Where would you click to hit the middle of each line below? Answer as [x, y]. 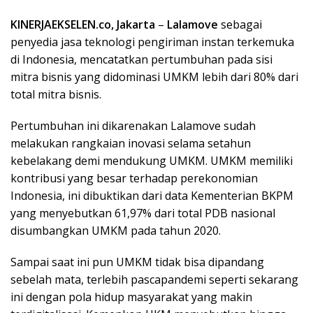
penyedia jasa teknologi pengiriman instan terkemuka [152, 42]
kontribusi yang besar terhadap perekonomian [134, 179]
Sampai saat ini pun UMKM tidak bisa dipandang [137, 262]
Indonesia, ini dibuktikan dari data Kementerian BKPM [152, 196]
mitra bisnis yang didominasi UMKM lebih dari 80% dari [154, 77]
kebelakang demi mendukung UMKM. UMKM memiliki [152, 161]
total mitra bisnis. [56, 95]
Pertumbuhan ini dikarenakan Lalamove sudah [133, 126]
